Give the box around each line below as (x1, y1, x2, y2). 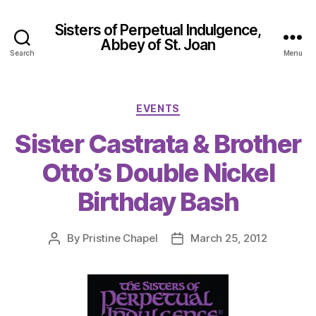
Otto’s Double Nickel (41, 157, 275, 188)
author (54, 247, 87, 261)
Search (10, 49, 35, 57)
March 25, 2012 (190, 231, 267, 245)
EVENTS (136, 102, 180, 114)
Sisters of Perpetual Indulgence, (54, 20, 262, 39)
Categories (157, 98, 220, 113)
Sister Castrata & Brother (15, 128, 301, 159)
